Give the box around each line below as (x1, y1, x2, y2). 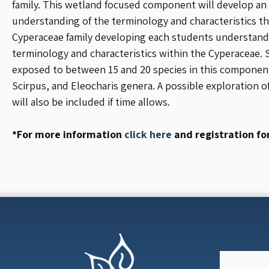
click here (124, 127, 172, 141)
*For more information (12, 127, 124, 141)
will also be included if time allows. (12, 95, 170, 109)
